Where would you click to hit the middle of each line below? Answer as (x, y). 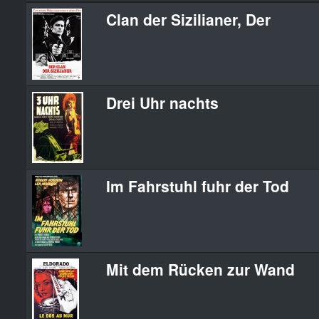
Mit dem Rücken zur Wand (200, 269)
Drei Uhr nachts (162, 102)
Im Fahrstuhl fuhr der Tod (198, 185)
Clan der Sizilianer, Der (188, 19)
